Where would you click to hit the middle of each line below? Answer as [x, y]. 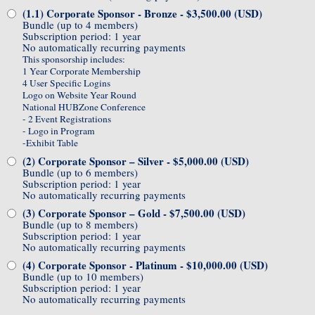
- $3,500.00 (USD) [221, 14]
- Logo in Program [59, 131]
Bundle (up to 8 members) [80, 225]
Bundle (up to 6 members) [80, 173]
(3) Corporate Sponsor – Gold [91, 213]
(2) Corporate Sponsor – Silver [93, 161]
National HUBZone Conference [84, 107]
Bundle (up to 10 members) [83, 277]
